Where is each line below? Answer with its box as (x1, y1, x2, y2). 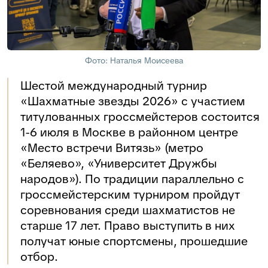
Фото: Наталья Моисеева (85, 54, 183, 66)
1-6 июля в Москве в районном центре (20, 124, 238, 140)
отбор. (20, 248, 58, 264)
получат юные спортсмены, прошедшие (20, 233, 248, 249)
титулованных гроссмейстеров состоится (20, 108, 260, 124)
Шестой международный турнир (20, 77, 207, 93)
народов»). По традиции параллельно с (20, 170, 244, 187)
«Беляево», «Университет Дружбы (20, 155, 217, 171)
